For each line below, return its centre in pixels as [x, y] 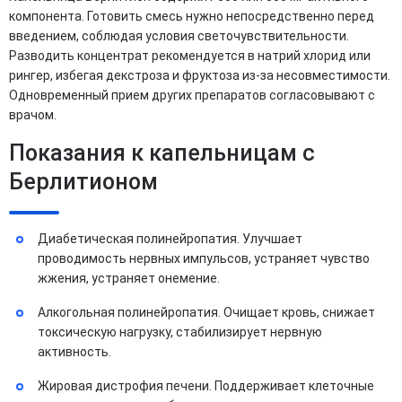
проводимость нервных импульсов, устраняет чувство [204, 258]
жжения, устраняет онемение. [129, 278]
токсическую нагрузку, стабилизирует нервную [180, 332]
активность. [74, 351]
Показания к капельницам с [162, 153]
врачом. [33, 114]
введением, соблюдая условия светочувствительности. [179, 35]
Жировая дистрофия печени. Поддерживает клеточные [206, 385]
